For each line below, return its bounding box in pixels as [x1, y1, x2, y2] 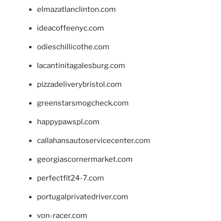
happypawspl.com [37, 117, 100, 126]
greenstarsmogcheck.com [37, 98, 129, 108]
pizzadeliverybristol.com [37, 79, 122, 89]
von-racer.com [37, 211, 87, 220]
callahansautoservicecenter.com [37, 136, 150, 145]
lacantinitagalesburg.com [37, 61, 125, 70]
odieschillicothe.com [37, 42, 110, 51]
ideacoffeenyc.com [37, 23, 104, 33]
